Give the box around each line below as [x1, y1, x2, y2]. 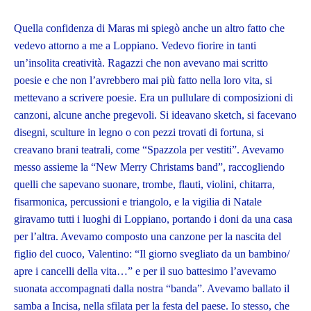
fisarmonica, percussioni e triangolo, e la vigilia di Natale [14, 196, 262, 208]
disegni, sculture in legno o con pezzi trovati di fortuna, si [14, 126, 264, 139]
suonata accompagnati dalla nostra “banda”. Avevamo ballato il [14, 283, 289, 295]
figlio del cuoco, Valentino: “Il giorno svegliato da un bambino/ [14, 248, 289, 260]
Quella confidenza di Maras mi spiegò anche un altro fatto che [14, 22, 285, 35]
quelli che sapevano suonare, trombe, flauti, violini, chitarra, [14, 178, 275, 191]
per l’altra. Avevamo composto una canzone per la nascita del [14, 230, 281, 243]
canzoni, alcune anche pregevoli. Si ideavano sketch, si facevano [14, 109, 296, 121]
